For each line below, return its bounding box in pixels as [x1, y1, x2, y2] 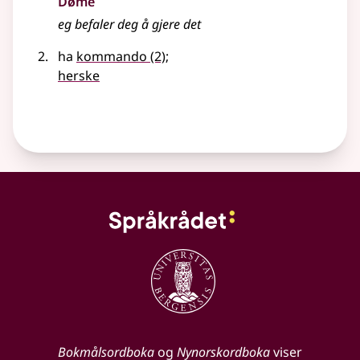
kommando [76, 47, 147, 66]
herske [58, 67, 100, 85]
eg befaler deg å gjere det [58, 15, 201, 34]
